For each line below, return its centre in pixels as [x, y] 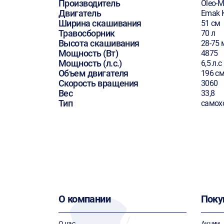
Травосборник [87, 33]
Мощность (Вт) [88, 53]
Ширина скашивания [100, 23]
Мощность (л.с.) [90, 63]
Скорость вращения [98, 83]
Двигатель [80, 13]
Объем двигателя [93, 73]
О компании [84, 199]
